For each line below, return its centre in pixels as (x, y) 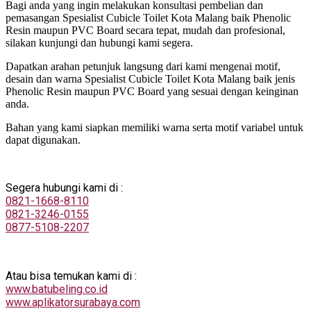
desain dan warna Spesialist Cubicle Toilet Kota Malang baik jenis (150, 79)
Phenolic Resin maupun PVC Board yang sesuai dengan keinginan (152, 92)
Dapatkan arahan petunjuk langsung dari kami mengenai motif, (143, 67)
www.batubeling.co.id (57, 289)
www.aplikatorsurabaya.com (73, 303)
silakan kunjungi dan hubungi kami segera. (99, 43)
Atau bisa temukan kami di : (71, 276)
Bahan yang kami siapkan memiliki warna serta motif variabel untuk (154, 128)
